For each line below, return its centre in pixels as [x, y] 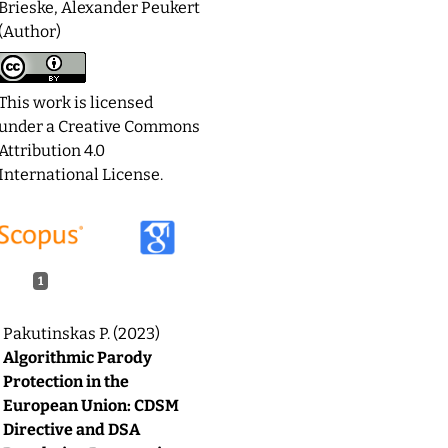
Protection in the [66, 382]
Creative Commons [129, 126]
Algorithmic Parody [77, 358]
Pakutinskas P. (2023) [81, 334]
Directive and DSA [71, 430]
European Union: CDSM [91, 406]
